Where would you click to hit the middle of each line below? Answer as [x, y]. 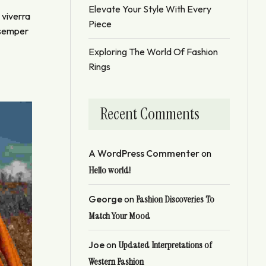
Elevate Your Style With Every [150, 9]
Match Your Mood [119, 216]
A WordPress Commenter [144, 153]
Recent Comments [150, 114]
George [105, 199]
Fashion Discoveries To [175, 199]
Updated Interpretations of [165, 245]
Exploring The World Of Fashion [153, 51]
